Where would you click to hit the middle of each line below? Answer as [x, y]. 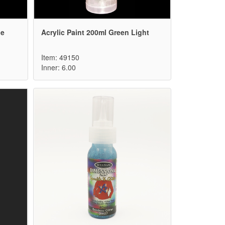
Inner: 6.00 [59, 68]
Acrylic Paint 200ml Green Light [95, 32]
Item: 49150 [60, 58]
